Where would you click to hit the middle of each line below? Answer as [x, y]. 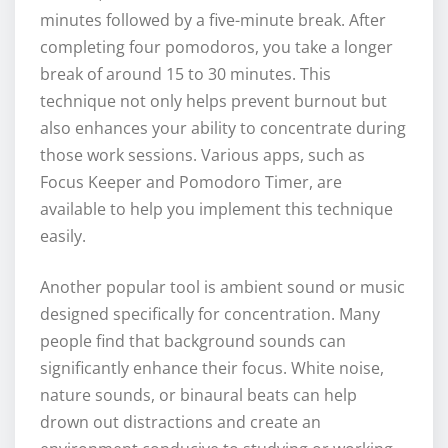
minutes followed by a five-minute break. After [213, 20]
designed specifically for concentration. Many [210, 314]
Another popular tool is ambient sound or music [222, 287]
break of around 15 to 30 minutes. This [185, 74]
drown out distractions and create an [180, 422]
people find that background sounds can [193, 341]
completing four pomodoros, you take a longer [216, 47]
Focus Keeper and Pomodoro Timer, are [191, 182]
